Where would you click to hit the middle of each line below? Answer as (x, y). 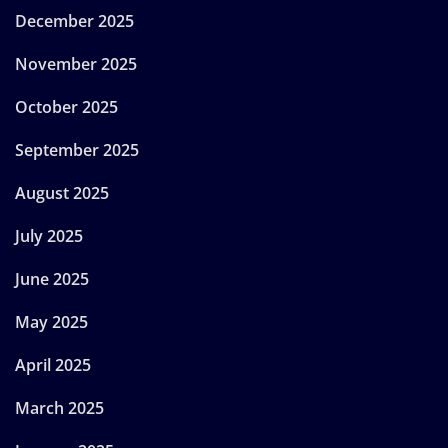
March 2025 (59, 407)
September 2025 (77, 149)
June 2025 (52, 278)
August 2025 (62, 192)
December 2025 (74, 20)
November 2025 (76, 63)
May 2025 (51, 321)
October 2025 (66, 106)
